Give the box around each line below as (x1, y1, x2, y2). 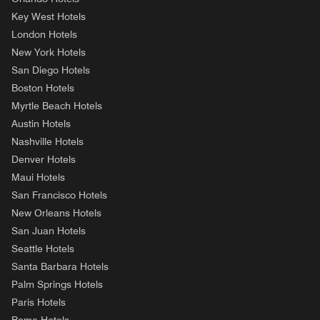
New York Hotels (11, 46, 86, 59)
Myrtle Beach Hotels (11, 100, 102, 112)
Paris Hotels (11, 296, 66, 309)
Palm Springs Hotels (11, 279, 103, 291)
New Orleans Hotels (11, 207, 101, 219)
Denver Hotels (11, 154, 76, 166)
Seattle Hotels (11, 243, 74, 255)
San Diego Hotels (11, 64, 90, 76)
